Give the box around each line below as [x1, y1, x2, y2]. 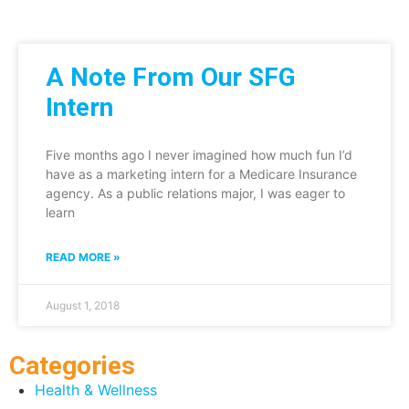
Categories [9, 350, 135, 381]
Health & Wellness [35, 380, 157, 399]
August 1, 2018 [46, 298, 120, 312]
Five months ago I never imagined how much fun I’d [46, 146, 352, 163]
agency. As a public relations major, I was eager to [46, 184, 345, 201]
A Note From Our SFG [46, 61, 296, 92]
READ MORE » [46, 249, 121, 264]
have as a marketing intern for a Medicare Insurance [46, 165, 357, 182]
